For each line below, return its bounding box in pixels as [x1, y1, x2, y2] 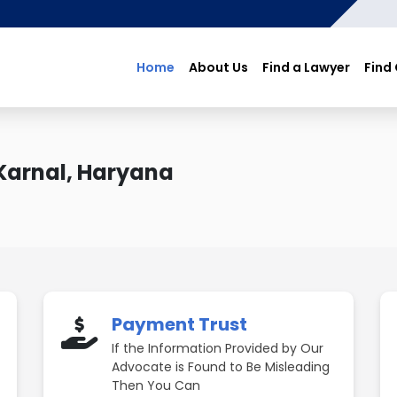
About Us [189, 58, 248, 76]
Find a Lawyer [262, 58, 350, 76]
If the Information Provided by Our [112, 339, 323, 357]
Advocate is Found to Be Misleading [112, 358, 330, 376]
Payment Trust [112, 312, 247, 337]
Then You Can [112, 377, 200, 394]
